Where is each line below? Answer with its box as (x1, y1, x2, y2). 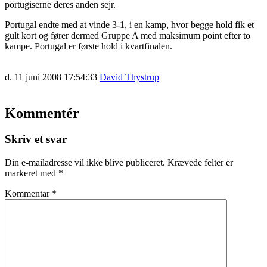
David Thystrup (100, 72, 159, 82)
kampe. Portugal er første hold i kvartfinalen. (5, 41, 172, 51)
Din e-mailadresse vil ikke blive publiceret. (5, 157, 165, 168)
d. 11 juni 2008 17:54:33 (5, 72, 97, 82)
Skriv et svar (5, 133, 67, 146)
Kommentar (5, 188, 52, 199)
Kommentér (5, 105, 79, 121)
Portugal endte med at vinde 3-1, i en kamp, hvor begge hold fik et (5, 19, 254, 30)
